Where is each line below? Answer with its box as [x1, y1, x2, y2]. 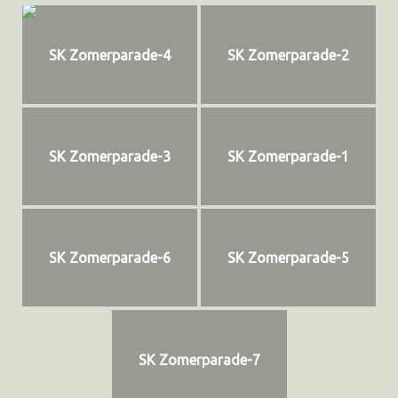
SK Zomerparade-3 [49, 147, 171, 164]
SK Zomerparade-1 [227, 147, 349, 164]
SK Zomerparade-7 [138, 351, 260, 368]
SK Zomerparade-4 [49, 46, 171, 63]
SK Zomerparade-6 [49, 250, 171, 267]
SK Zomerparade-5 [227, 250, 349, 267]
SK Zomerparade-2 [227, 46, 349, 63]
